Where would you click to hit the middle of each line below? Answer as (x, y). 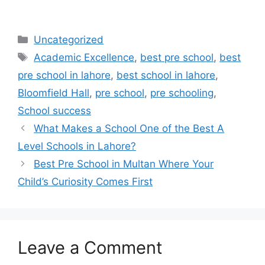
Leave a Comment (90, 247)
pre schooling (182, 93)
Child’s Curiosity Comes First (85, 181)
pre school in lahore (64, 75)
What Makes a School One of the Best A (129, 128)
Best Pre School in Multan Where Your (124, 164)
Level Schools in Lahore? (77, 146)
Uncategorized (69, 39)
